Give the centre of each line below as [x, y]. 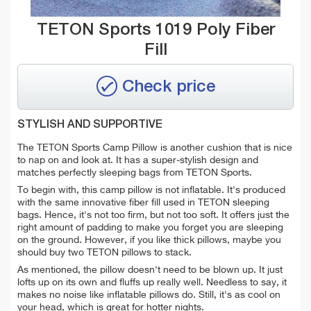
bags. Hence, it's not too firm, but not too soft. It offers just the [153, 215]
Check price [168, 87]
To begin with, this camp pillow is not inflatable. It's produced [151, 190]
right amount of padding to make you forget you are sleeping [150, 227]
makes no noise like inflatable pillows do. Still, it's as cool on [149, 295]
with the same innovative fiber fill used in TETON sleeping [143, 202]
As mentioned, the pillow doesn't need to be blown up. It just [150, 270]
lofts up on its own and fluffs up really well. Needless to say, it [152, 282]
